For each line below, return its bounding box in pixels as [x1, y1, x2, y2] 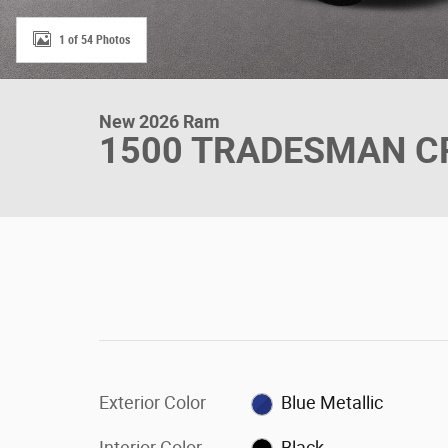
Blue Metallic [281, 392, 384, 413]
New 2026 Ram [99, 111, 220, 132]
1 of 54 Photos [59, 32, 130, 47]
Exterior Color [99, 392, 206, 413]
